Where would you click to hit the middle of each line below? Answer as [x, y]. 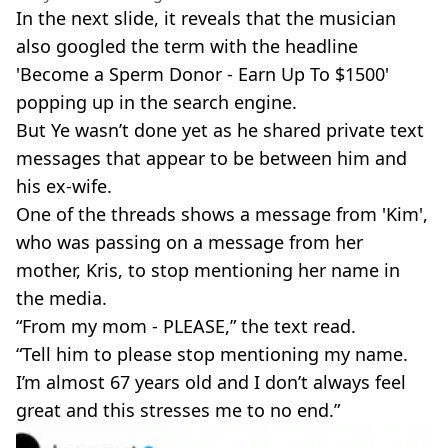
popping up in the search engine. [156, 101]
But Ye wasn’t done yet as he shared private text [220, 129]
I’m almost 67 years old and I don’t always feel [211, 381]
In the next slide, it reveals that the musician [206, 17]
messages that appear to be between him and [211, 157]
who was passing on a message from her [189, 241]
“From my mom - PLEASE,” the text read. [186, 325]
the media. [61, 297]
